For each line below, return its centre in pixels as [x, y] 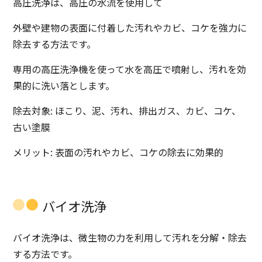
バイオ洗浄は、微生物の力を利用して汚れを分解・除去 [130, 238]
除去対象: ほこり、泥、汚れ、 [76, 111]
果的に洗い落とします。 [64, 86]
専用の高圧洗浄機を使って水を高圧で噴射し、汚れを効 [130, 69]
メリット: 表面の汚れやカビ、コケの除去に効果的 [118, 152]
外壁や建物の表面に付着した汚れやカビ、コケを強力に [130, 28]
